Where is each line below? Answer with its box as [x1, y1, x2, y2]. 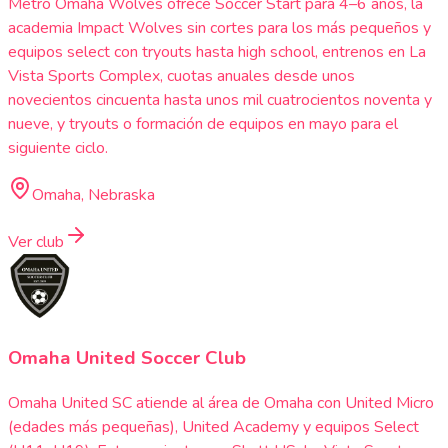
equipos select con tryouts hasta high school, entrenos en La [8, 41, 426, 64]
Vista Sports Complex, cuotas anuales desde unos [8, 65, 355, 88]
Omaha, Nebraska [32, 184, 155, 207]
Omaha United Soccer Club [8, 344, 246, 371]
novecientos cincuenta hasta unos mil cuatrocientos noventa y [8, 89, 432, 112]
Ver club [8, 231, 64, 254]
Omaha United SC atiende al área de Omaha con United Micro [8, 391, 434, 414]
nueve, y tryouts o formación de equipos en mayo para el [8, 113, 398, 136]
